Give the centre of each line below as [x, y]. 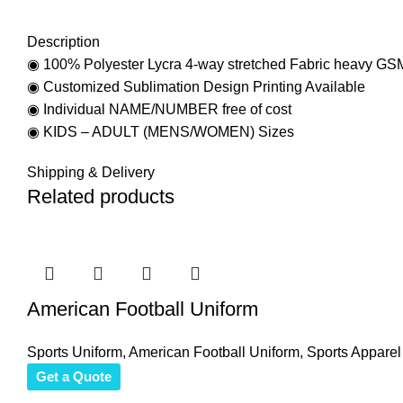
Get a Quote [74, 376]
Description [63, 41]
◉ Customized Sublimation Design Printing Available [196, 86]
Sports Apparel [354, 352]
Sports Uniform [75, 352]
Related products [101, 196]
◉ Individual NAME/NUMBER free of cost [159, 109]
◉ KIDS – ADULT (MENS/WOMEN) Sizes [161, 131]
